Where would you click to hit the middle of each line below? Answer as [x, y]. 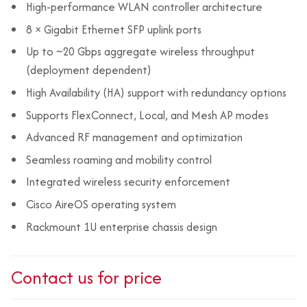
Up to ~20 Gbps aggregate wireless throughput [141, 52]
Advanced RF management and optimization [135, 137]
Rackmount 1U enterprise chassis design [122, 226]
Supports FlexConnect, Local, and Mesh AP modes [148, 115]
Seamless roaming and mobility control [119, 159]
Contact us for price [86, 277]
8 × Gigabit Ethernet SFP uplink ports [114, 29]
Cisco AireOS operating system [101, 204]
